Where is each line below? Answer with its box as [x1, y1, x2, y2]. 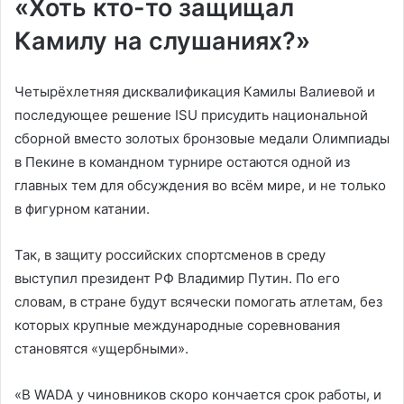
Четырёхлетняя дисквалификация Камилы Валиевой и [14, 82, 375, 100]
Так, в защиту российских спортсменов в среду [14, 245, 326, 263]
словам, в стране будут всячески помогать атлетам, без [14, 292, 382, 310]
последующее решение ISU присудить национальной [14, 106, 368, 124]
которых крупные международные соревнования [14, 316, 340, 334]
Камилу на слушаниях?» [14, 25, 310, 56]
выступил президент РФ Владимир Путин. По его [14, 269, 340, 287]
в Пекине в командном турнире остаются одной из [14, 152, 350, 170]
